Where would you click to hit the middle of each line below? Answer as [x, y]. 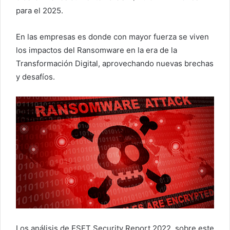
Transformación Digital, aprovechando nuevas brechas [115, 64]
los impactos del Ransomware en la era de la [97, 50]
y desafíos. [35, 77]
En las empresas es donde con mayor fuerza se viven [112, 37]
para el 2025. [40, 11]
